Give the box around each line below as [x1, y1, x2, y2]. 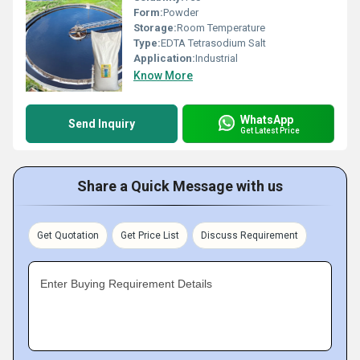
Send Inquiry [68, 117, 135, 130]
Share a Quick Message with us [77, 178, 283, 194]
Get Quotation [37, 230, 99, 241]
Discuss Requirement [201, 230, 298, 241]
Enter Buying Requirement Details [40, 277, 212, 290]
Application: [133, 52, 195, 64]
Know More [133, 69, 193, 82]
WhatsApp [240, 112, 293, 126]
